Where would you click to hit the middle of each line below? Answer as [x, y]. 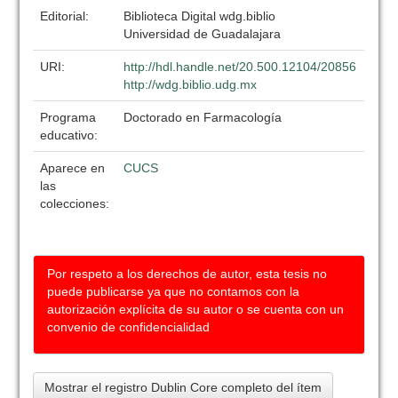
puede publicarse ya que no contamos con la [174, 291]
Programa [68, 117]
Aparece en [73, 168]
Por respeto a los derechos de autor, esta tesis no [187, 274]
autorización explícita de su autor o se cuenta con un [196, 309]
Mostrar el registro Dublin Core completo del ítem [183, 387]
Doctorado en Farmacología [203, 117]
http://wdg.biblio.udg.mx [191, 84]
